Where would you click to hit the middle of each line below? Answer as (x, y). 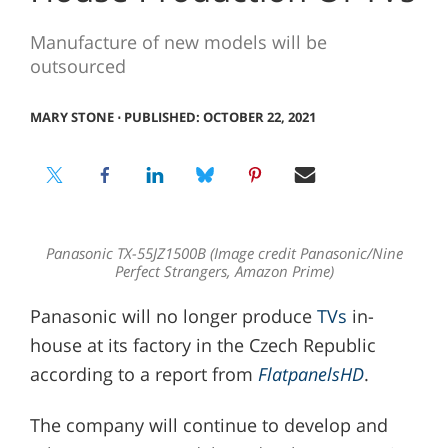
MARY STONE (71, 116)
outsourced (77, 66)
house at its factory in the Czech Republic (202, 344)
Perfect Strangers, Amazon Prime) (224, 270)
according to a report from (143, 373)
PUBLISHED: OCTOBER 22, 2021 (219, 116)
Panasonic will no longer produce (173, 315)
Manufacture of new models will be (178, 42)
